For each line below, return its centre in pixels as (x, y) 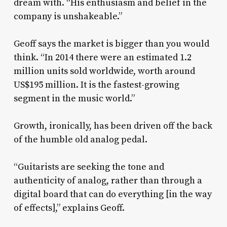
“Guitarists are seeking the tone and (89, 167)
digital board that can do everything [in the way (112, 195)
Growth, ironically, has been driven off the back (113, 126)
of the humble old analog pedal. (80, 140)
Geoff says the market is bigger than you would (111, 44)
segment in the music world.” (74, 99)
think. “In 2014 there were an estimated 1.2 (102, 58)
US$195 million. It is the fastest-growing (96, 85)
